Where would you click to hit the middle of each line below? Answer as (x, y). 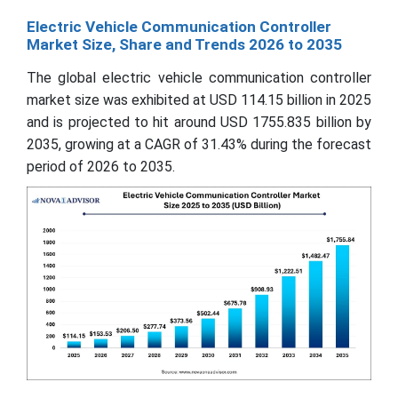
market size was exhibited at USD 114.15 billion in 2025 (199, 99)
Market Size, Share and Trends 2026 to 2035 (184, 44)
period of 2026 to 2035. (101, 166)
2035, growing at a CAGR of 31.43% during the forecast (199, 144)
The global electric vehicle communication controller (199, 77)
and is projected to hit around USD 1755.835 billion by (199, 122)
